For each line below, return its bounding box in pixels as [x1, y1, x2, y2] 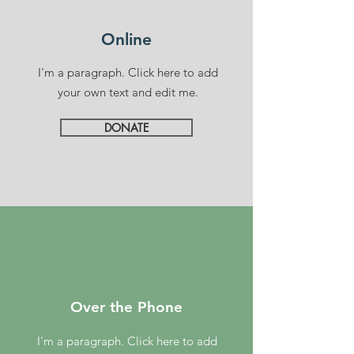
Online [101, 29, 152, 49]
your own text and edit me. [57, 85, 198, 100]
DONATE [104, 120, 149, 135]
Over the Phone [70, 298, 183, 316]
